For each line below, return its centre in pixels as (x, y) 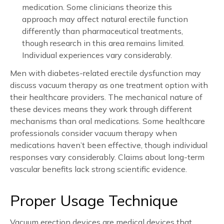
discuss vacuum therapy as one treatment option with (109, 85)
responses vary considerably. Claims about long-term (107, 157)
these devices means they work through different (101, 109)
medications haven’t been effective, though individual (109, 145)
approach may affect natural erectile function (105, 19)
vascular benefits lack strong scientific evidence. (98, 169)
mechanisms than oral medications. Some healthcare (107, 121)
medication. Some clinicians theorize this (97, 7)
